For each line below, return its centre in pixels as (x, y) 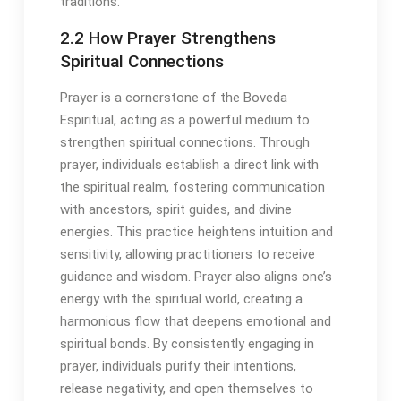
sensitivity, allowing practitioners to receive (187, 254)
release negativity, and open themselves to (186, 388)
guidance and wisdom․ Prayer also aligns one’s (196, 276)
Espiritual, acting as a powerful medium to (184, 119)
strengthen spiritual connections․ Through (184, 142)
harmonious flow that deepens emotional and (195, 321)
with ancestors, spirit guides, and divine (175, 209)
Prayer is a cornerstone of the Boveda (173, 97)
